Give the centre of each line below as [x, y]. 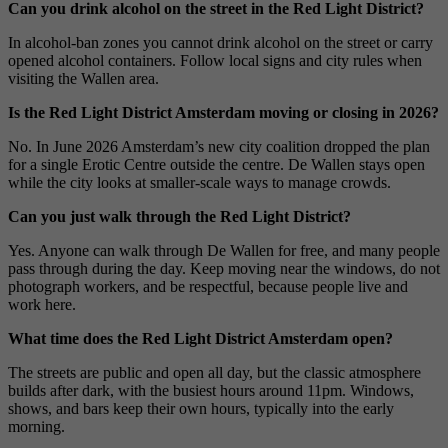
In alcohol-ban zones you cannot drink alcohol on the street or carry [220, 42]
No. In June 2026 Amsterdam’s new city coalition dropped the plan [219, 146]
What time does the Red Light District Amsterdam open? [200, 338]
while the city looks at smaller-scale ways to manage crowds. [199, 182]
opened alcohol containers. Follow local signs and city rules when [215, 60]
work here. [42, 304]
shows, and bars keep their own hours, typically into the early [201, 408]
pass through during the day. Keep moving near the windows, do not [224, 268]
